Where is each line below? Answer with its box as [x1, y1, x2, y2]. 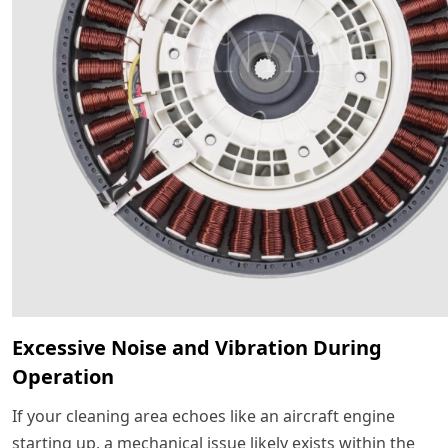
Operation [12, 363, 114, 391]
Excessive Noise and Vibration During [12, 334, 382, 362]
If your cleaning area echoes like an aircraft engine [12, 405, 395, 428]
